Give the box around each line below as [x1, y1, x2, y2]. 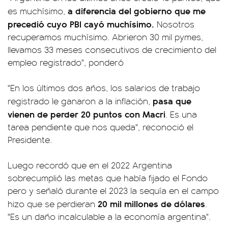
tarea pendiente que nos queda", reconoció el [8, 121, 193, 133]
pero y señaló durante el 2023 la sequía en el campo [8, 184, 219, 196]
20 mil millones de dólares [98, 197, 205, 210]
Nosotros [154, 18, 194, 30]
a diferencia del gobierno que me [65, 4, 206, 17]
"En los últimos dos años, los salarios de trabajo [8, 81, 200, 94]
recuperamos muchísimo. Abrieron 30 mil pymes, [8, 31, 203, 43]
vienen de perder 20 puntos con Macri [8, 107, 165, 120]
